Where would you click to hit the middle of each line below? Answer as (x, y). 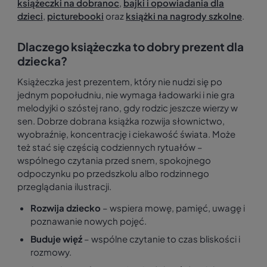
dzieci (30, 16)
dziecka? (42, 61)
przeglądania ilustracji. (64, 187)
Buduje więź (56, 239)
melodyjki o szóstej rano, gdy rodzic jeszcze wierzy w (128, 108)
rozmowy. (51, 252)
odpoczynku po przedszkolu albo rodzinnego (113, 173)
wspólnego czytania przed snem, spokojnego (114, 160)
